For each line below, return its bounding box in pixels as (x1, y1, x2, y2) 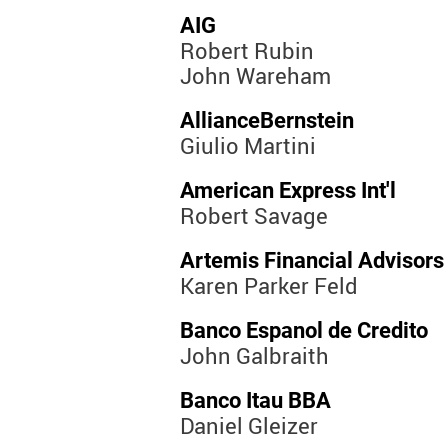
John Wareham (180, 61, 331, 91)
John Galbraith (180, 341, 329, 371)
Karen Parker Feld (180, 271, 358, 301)
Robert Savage (180, 201, 328, 231)
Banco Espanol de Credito (180, 318, 428, 344)
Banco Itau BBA (180, 388, 331, 414)
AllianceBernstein (180, 108, 354, 134)
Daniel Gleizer (180, 411, 318, 441)
